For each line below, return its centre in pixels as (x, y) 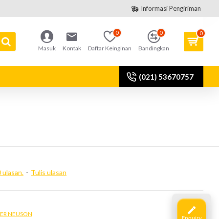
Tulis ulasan (49, 172)
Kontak (72, 48)
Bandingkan (154, 48)
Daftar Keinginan (110, 48)
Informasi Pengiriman (171, 8)
